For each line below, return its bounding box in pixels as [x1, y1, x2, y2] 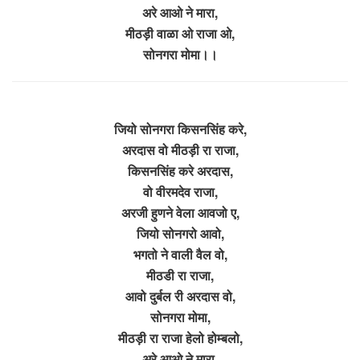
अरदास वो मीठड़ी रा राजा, [121, 140, 239, 159]
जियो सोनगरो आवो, [136, 223, 224, 243]
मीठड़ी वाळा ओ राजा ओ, [125, 23, 235, 43]
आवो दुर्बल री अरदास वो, [125, 286, 235, 305]
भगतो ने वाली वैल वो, [133, 244, 227, 264]
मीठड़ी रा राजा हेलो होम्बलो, [117, 328, 243, 347]
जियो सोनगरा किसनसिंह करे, [113, 119, 247, 138]
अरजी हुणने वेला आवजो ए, [121, 202, 239, 222]
